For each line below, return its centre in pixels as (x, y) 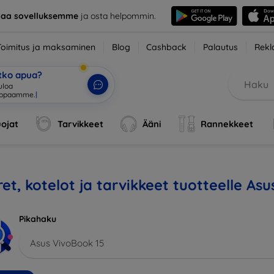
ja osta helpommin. (117, 16)
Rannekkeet (227, 124)
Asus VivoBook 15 (67, 243)
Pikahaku (38, 219)
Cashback (167, 47)
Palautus (221, 47)
